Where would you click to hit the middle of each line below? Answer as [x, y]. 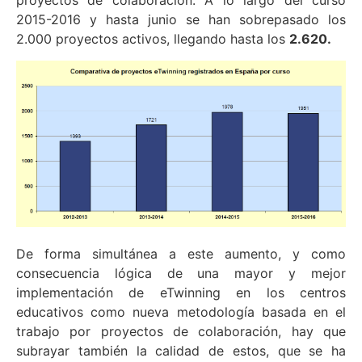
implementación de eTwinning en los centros [181, 292]
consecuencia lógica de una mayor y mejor [181, 273]
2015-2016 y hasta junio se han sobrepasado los [181, 20]
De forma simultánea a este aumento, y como [181, 253]
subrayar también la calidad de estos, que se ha [181, 350]
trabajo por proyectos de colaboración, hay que [181, 331]
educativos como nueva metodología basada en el [181, 311]
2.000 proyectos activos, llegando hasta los [153, 39]
